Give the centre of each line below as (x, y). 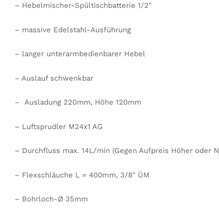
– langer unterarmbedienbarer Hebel (80, 54)
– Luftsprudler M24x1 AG (59, 126)
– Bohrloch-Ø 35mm (51, 199)
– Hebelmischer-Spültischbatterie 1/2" (83, 6)
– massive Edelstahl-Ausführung (73, 30)
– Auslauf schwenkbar (54, 78)
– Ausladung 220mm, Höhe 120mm (78, 102)
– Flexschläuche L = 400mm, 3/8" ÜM (82, 175)
